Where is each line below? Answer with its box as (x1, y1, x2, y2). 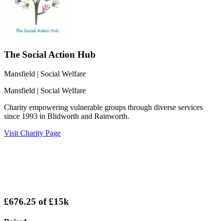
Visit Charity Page (4, 129, 61, 137)
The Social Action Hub (4, 49, 96, 60)
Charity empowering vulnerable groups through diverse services (4, 103, 203, 111)
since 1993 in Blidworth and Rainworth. (4, 112, 129, 120)
